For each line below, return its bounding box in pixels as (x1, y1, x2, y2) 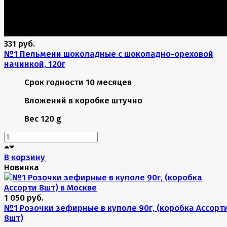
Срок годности (24, 77, 84, 88)
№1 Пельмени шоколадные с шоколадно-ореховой (4, 49, 213, 59)
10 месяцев (86, 77, 132, 88)
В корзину (4, 152, 45, 163)
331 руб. (4, 39, 35, 49)
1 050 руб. (4, 193, 44, 203)
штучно (111, 95, 142, 106)
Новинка (4, 162, 39, 173)
